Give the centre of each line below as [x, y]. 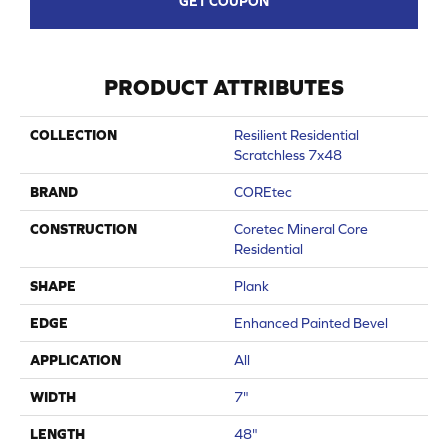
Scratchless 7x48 [288, 155]
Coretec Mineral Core [301, 229]
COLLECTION [73, 135]
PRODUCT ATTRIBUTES [224, 88]
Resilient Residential [296, 135]
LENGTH [57, 434]
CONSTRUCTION [83, 229]
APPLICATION [75, 360]
